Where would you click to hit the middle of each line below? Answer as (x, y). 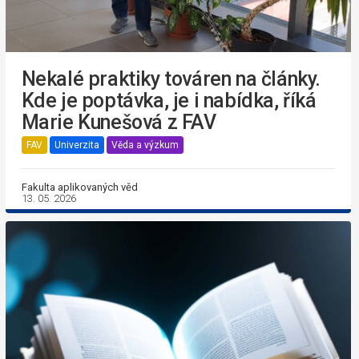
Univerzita (77, 145)
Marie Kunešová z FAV (119, 122)
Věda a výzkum (145, 145)
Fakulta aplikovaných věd (79, 187)
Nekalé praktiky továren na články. (171, 79)
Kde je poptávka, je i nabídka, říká (169, 100)
